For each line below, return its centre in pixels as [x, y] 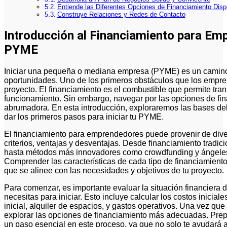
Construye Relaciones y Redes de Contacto [121, 14]
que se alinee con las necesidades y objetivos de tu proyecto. [114, 170]
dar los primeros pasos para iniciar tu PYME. [84, 117]
